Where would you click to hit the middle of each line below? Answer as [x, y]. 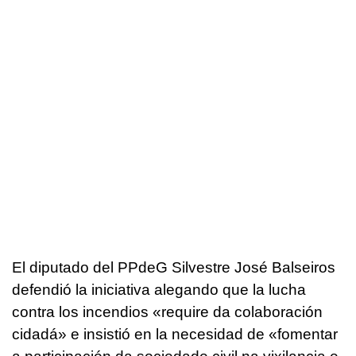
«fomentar [303, 334]
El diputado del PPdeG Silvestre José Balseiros [174, 267]
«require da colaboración [238, 311]
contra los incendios [82, 311]
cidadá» [39, 334]
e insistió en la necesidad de [168, 334]
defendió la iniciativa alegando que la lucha [159, 289]
